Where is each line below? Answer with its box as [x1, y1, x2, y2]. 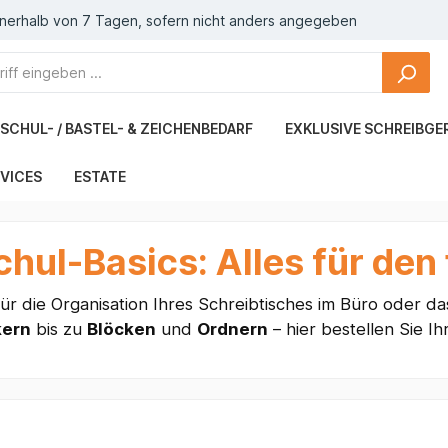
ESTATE [74, 168, 126, 186]
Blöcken [86, 319, 156, 340]
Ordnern [196, 319, 268, 340]
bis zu [30, 319, 87, 340]
